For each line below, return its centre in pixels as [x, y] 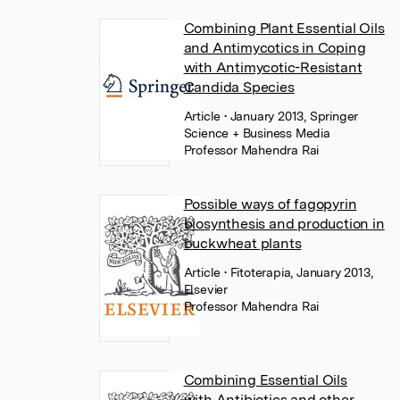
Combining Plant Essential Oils [284, 28]
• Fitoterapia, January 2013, [299, 272]
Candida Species [239, 87]
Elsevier [206, 289]
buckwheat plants [242, 243]
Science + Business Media [257, 133]
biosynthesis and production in [284, 224]
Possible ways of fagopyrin [270, 204]
